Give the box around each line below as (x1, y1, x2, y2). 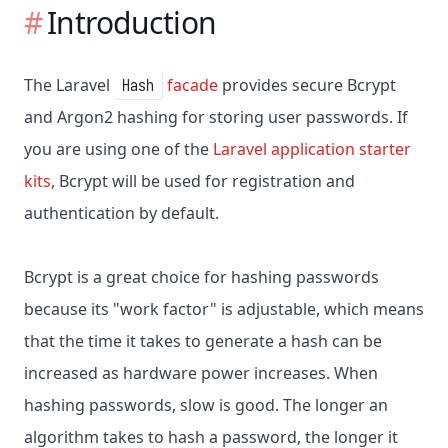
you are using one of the (24, 138, 213, 161)
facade (167, 74, 218, 97)
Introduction (46, 2, 217, 44)
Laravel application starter (213, 138, 411, 161)
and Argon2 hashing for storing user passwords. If (24, 106, 408, 129)
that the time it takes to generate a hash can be (24, 330, 382, 353)
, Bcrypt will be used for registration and (51, 170, 355, 193)
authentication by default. (24, 202, 219, 225)
